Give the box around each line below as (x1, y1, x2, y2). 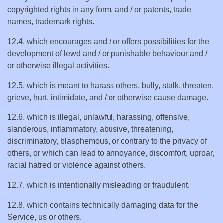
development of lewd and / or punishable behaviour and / (7, 49, 207, 58)
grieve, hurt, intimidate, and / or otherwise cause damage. (7, 93, 208, 102)
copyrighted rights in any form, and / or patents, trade (7, 5, 191, 14)
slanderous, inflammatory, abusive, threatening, (7, 125, 173, 133)
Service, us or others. (7, 213, 82, 221)
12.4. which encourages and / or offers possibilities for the (7, 37, 209, 46)
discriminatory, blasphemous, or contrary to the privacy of (7, 137, 207, 145)
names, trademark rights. (7, 17, 94, 26)
